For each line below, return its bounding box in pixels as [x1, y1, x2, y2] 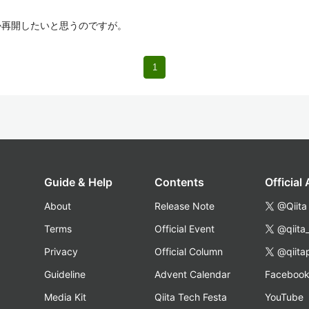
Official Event [154, 223, 215, 235]
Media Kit [44, 291, 86, 303]
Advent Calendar [154, 268, 230, 280]
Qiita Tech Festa [154, 291, 227, 303]
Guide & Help [44, 175, 112, 189]
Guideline [44, 268, 86, 280]
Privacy [44, 246, 78, 257]
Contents [154, 175, 204, 189]
